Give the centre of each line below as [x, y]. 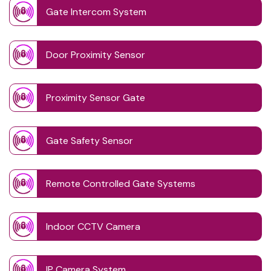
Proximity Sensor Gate [96, 98]
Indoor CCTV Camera [93, 227]
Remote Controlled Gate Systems [121, 184]
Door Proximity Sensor [96, 55]
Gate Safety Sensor [90, 141]
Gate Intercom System [96, 12]
